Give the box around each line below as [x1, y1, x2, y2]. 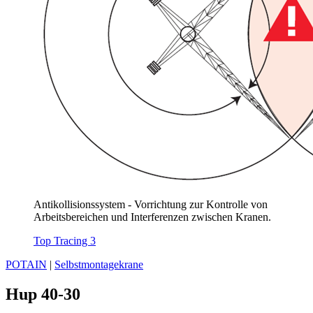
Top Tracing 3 [34, 235, 96, 247]
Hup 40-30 [6, 285, 80, 304]
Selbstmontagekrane [54, 259, 143, 271]
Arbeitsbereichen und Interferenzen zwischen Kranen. [34, 211, 271, 224]
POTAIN [6, 259, 47, 271]
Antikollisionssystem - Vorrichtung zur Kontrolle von [34, 198, 268, 211]
